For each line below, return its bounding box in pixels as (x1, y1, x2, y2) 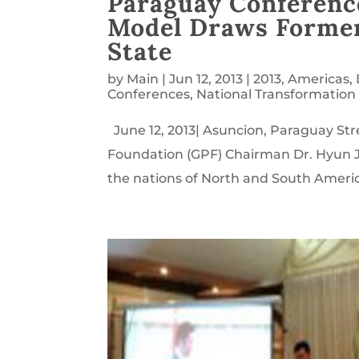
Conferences (107, 87, 191, 103)
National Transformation (196, 87, 357, 103)
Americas (288, 71, 350, 87)
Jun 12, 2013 (169, 71, 244, 87)
